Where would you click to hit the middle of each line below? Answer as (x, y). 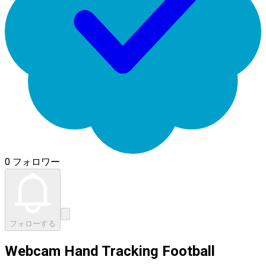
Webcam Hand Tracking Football (110, 251)
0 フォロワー (32, 162)
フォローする (33, 224)
